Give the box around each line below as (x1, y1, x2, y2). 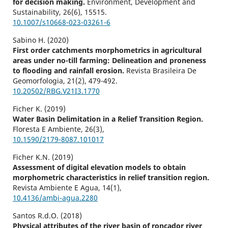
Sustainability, (12, 7, 63, 17)
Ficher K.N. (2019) (12, 152, 73, 162)
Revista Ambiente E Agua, (12, 183, 102, 193)
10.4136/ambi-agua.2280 (12, 193, 98, 203)
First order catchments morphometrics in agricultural (12, 45, 202, 55)
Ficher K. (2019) (12, 104, 66, 114)
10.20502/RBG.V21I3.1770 (12, 86, 100, 96)
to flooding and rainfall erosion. (12, 66, 126, 76)
